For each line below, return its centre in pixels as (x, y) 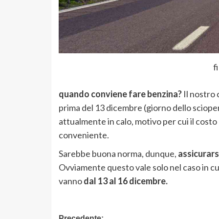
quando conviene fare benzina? (121, 94)
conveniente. (84, 135)
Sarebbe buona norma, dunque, (118, 154)
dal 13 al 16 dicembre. (125, 181)
